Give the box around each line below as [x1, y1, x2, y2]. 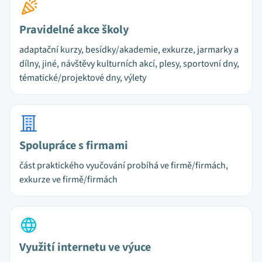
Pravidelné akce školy [19, 22, 129, 38]
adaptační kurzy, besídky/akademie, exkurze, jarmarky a [19, 43, 239, 56]
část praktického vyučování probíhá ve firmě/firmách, [19, 159, 228, 172]
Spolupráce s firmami [19, 137, 128, 154]
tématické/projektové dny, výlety [19, 71, 146, 84]
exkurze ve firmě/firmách [19, 173, 118, 186]
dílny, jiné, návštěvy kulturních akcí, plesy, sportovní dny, [19, 57, 239, 70]
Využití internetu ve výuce [19, 239, 151, 256]
